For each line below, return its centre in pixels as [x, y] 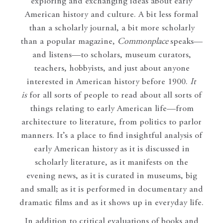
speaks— [186, 42]
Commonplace [143, 42]
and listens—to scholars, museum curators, [111, 55]
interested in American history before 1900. [109, 82]
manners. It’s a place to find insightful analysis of [111, 136]
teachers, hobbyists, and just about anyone [111, 68]
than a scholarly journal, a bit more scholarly [111, 28]
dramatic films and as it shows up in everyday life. [111, 203]
